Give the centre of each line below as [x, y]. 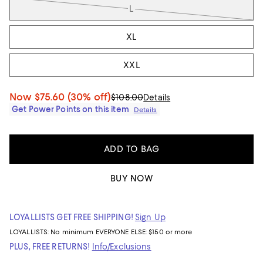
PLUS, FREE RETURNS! [50, 247]
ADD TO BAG [131, 149]
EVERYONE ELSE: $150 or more [144, 232]
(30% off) [89, 97]
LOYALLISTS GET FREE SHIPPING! [71, 217]
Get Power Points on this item [70, 109]
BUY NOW [131, 178]
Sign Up [150, 217]
